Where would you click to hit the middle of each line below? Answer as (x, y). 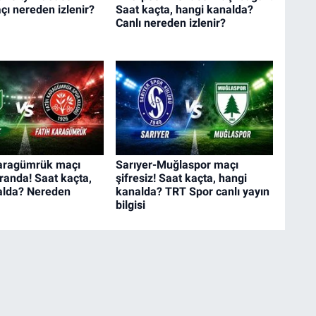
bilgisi (130, 205)
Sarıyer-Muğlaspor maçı (177, 165)
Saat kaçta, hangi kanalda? (184, 9)
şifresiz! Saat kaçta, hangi (181, 178)
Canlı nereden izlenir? (170, 23)
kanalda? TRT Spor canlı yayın (192, 192)
